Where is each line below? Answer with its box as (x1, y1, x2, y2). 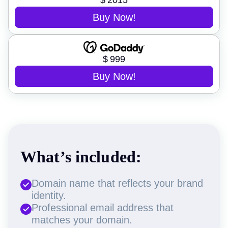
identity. (32, 189, 66, 201)
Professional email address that (32, 202, 174, 213)
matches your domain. (32, 214, 132, 225)
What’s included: (20, 147, 142, 166)
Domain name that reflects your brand (32, 177, 203, 189)
